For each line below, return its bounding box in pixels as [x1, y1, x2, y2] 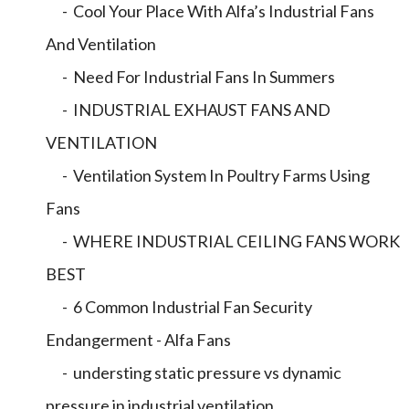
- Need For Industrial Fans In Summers [46, 67, 335, 87]
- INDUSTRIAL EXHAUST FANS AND [46, 100, 330, 120]
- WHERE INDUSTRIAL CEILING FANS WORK [46, 231, 400, 251]
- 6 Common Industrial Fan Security [46, 297, 312, 317]
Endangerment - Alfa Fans [46, 330, 231, 350]
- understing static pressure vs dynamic [46, 362, 341, 383]
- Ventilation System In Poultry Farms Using [46, 165, 370, 185]
